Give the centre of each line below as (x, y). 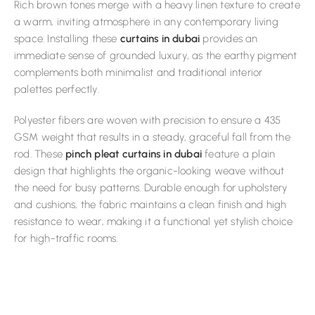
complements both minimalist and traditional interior (139, 73)
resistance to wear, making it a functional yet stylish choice (154, 222)
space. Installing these (67, 39)
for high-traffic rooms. (66, 239)
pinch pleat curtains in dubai (134, 154)
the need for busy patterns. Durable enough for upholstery (151, 188)
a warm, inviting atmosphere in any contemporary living (146, 22)
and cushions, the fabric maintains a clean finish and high (150, 205)
